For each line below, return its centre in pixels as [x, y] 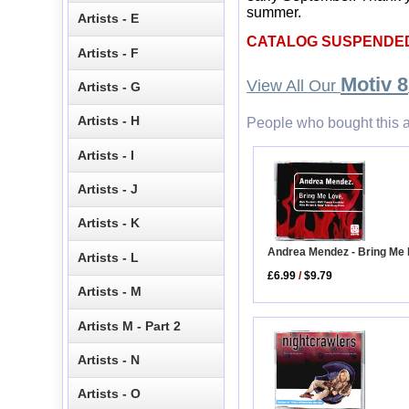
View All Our [294, 86]
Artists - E [109, 19]
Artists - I [106, 155]
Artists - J [108, 189]
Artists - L [109, 257]
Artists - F [109, 52]
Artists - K [109, 223]
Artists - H [109, 121]
